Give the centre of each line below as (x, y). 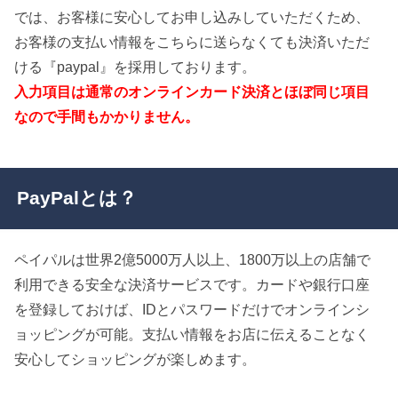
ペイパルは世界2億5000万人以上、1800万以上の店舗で (193, 260)
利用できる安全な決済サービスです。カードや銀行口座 (192, 285)
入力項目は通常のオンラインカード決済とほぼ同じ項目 (192, 92)
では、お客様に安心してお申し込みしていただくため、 (192, 17)
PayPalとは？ (76, 198)
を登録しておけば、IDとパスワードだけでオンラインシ (192, 310)
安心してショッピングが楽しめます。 (135, 359)
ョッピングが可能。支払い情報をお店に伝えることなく (192, 334)
